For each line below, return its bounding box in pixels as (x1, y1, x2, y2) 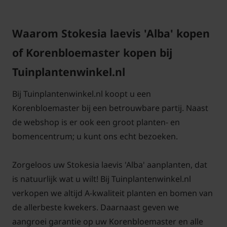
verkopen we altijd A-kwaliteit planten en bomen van (12, 187, 213, 199)
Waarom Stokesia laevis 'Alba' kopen (12, 26, 210, 41)
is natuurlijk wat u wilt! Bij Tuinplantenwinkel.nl (12, 173, 191, 185)
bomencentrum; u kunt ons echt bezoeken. (12, 131, 178, 142)
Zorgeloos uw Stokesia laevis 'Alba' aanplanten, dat (12, 159, 207, 171)
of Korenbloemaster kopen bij (12, 45, 172, 60)
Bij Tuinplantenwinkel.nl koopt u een (12, 88, 151, 100)
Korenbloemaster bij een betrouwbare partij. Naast (12, 102, 208, 114)
